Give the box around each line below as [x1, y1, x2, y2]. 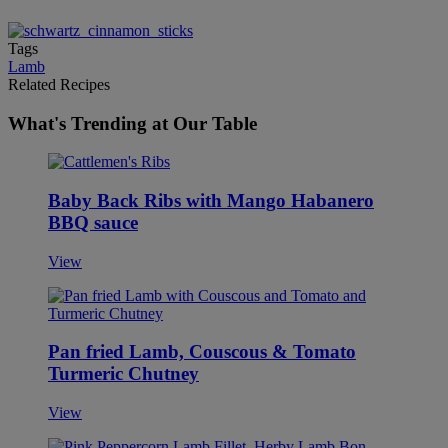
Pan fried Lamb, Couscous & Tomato [48, 341, 356, 363]
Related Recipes [8, 75, 110, 93]
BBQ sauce [48, 211, 138, 233]
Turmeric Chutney [48, 363, 199, 385]
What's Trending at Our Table [8, 112, 257, 134]
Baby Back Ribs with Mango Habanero [48, 189, 374, 211]
